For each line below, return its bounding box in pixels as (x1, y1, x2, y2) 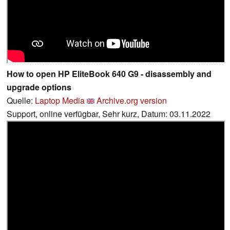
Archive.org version (97, 94, 167, 106)
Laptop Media (35, 94, 85, 106)
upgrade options (7, 81, 71, 93)
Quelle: (7, 94, 35, 106)
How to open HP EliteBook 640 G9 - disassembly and (7, 67, 212, 80)
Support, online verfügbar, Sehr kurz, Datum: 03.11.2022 (7, 107, 210, 120)
